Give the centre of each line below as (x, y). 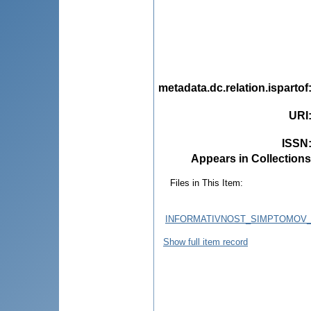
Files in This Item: (207, 183)
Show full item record (205, 242)
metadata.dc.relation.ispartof (233, 87)
